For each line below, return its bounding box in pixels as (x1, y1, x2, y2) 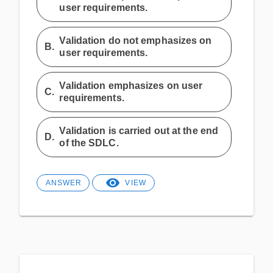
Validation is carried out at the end (59, 125, 219, 136)
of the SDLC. (59, 137, 119, 148)
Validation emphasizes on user (59, 80, 203, 91)
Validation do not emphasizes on (59, 35, 212, 46)
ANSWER (45, 178, 82, 187)
